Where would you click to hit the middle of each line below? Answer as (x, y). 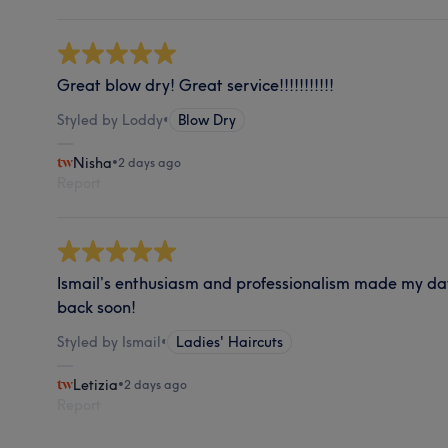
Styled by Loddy (110, 119)
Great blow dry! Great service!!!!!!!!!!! (196, 84)
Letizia (96, 384)
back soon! (97, 306)
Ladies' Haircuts (230, 341)
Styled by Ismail (109, 341)
